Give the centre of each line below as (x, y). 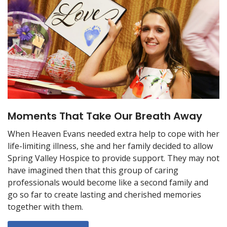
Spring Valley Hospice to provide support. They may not (113, 158)
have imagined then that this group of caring (93, 170)
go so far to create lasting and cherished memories (104, 194)
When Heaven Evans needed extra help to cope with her (113, 134)
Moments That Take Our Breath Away (105, 116)
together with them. (45, 206)
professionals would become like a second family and (108, 182)
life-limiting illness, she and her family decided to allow (110, 146)
